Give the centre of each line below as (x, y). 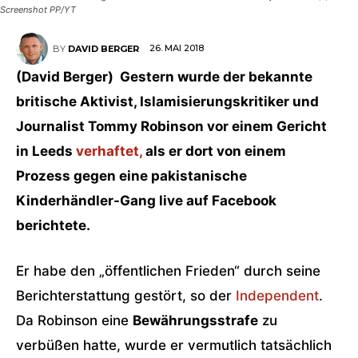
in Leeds (46, 151)
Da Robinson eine (74, 320)
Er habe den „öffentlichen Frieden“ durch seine (168, 271)
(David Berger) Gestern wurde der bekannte (164, 77)
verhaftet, (111, 151)
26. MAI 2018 (177, 48)
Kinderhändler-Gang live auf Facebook (146, 201)
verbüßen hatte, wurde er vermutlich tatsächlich (174, 345)
